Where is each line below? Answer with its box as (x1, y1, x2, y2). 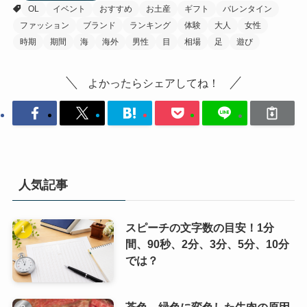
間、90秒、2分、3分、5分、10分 (125, 238, 289, 251)
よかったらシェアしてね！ (88, 77, 219, 90)
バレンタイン (222, 4, 272, 14)
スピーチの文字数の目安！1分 (125, 221, 274, 234)
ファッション (19, 21, 69, 31)
